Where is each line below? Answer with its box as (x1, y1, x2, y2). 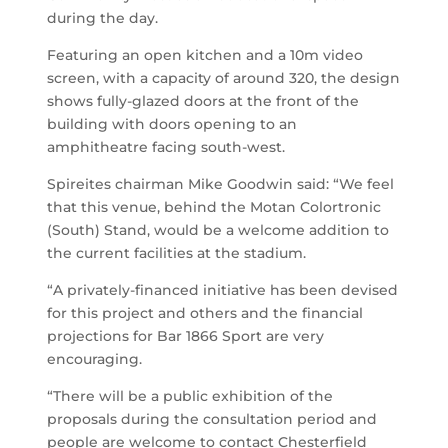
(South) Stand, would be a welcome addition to (47, 221, 390, 240)
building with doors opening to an (47, 115, 298, 134)
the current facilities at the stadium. (47, 244, 307, 263)
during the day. (47, 9, 159, 28)
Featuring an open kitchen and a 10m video (47, 46, 364, 65)
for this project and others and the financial (47, 304, 364, 323)
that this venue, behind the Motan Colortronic (47, 198, 382, 217)
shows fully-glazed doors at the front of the (47, 92, 360, 111)
